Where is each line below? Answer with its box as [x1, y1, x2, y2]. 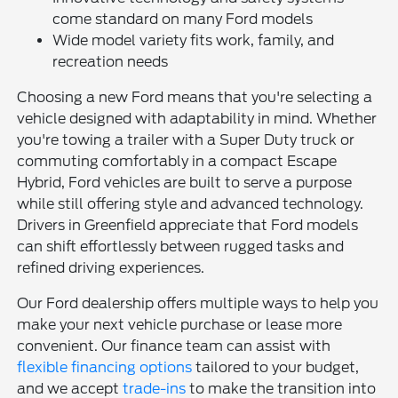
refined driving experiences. [17, 259, 205, 277]
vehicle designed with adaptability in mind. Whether [17, 110, 378, 128]
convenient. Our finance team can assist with [17, 338, 331, 355]
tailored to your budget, [192, 359, 360, 377]
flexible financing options [17, 359, 193, 377]
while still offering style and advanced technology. [17, 195, 364, 213]
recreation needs [52, 53, 169, 71]
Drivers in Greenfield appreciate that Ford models [17, 217, 359, 235]
